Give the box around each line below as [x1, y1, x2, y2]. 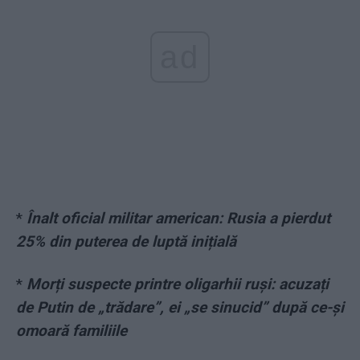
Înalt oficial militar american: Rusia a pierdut [27, 209, 330, 228]
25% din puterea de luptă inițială [16, 232, 236, 252]
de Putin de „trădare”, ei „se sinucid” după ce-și [16, 298, 344, 317]
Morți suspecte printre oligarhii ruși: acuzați [27, 275, 329, 294]
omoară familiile [16, 321, 127, 341]
